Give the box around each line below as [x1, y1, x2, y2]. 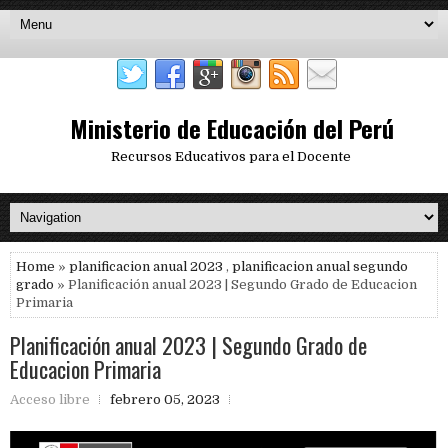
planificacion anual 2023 [69, 259, 223, 274]
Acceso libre [10, 392, 90, 407]
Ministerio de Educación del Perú [69, 110, 394, 146]
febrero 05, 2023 [110, 392, 220, 407]
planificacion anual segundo [232, 259, 408, 274]
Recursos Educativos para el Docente [110, 149, 351, 164]
